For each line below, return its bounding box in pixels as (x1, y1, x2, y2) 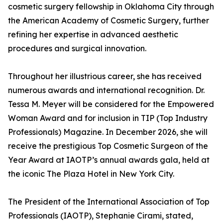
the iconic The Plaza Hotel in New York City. (8, 169, 174, 179)
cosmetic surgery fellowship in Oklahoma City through (8, 1, 214, 12)
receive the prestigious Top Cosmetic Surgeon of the (8, 141, 208, 151)
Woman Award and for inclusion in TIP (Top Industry (8, 113, 208, 123)
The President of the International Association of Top (8, 197, 210, 207)
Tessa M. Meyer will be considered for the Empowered (8, 99, 214, 110)
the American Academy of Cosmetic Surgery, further (8, 15, 209, 26)
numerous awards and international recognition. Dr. (8, 85, 205, 96)
